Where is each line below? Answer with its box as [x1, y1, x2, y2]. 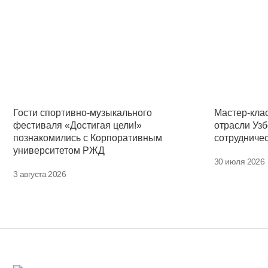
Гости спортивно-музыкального [13, 108, 152, 118]
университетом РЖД [13, 145, 105, 156]
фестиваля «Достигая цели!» [13, 120, 142, 131]
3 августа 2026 [13, 169, 66, 179]
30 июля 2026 [214, 157, 265, 167]
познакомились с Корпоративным [13, 133, 162, 144]
